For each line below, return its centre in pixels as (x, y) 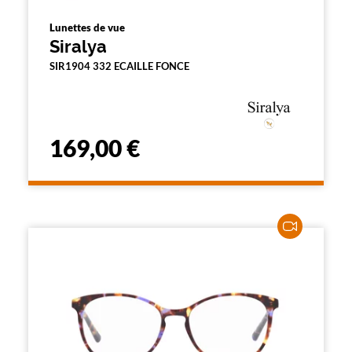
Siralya (78, 46)
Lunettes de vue (87, 27)
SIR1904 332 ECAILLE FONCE (119, 66)
